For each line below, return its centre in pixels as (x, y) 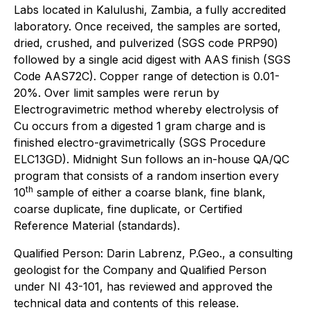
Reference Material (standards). (97, 226)
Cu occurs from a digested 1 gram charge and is (140, 126)
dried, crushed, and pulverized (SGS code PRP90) (146, 43)
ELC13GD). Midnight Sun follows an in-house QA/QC (152, 159)
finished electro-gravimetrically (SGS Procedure (140, 143)
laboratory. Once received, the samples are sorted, (147, 27)
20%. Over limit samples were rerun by (117, 93)
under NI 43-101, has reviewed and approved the (143, 287)
